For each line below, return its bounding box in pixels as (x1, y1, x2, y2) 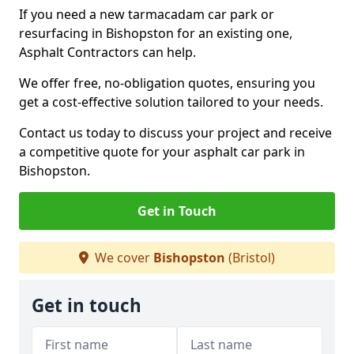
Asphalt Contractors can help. (19, 43, 199, 61)
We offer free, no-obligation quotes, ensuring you (19, 74, 315, 92)
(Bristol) (225, 249, 275, 266)
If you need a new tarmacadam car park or (19, 6, 274, 23)
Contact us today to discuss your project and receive (19, 124, 332, 141)
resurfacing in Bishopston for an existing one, (19, 24, 292, 42)
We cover (92, 249, 153, 266)
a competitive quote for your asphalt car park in (19, 143, 305, 160)
